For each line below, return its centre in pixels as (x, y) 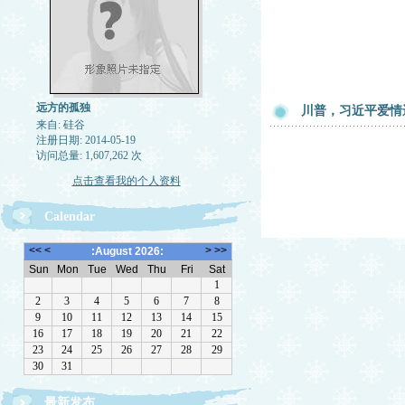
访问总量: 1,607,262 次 (89, 155)
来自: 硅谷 (60, 125)
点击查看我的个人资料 (126, 181)
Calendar (70, 217)
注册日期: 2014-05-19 (85, 140)
